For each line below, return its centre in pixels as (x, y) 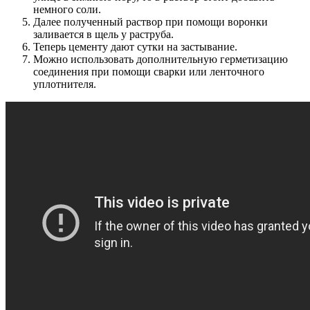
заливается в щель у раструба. (103, 34)
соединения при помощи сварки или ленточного (149, 71)
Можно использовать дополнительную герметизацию (161, 59)
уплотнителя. (65, 84)
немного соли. (67, 9)
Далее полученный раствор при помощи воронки (151, 21)
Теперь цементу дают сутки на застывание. (135, 46)
